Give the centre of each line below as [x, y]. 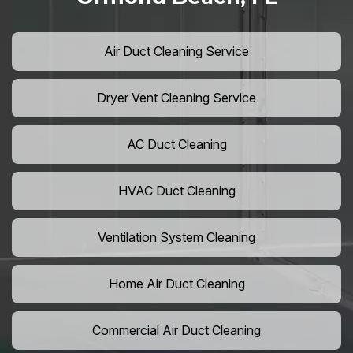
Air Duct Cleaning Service [176, 52]
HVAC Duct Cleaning [176, 191]
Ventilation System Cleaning [176, 238]
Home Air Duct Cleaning [176, 284]
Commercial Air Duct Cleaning [176, 331]
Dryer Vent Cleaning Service [176, 98]
